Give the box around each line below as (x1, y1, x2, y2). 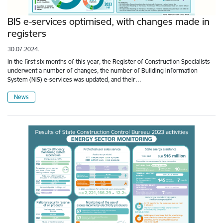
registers (7, 27, 46, 40)
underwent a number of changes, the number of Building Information (7, 67, 198, 75)
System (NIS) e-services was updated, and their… (7, 76, 141, 84)
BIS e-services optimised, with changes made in (7, 15, 210, 28)
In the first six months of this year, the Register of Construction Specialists (7, 58, 210, 66)
